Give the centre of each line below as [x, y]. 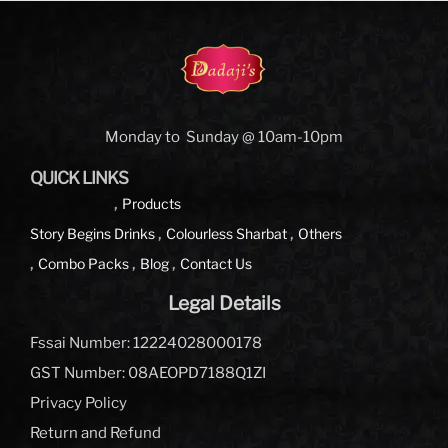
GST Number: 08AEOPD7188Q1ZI [148, 372]
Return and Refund [95, 432]
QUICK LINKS [79, 177]
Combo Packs [83, 263]
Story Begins [70, 233]
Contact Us [216, 263]
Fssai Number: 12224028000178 [146, 342]
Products [151, 203]
